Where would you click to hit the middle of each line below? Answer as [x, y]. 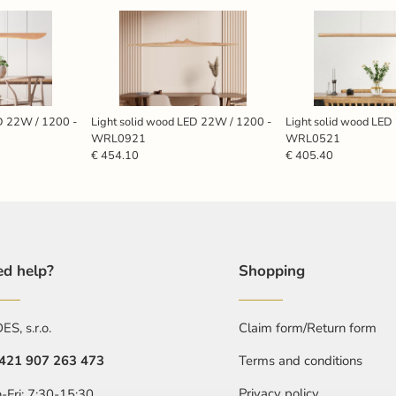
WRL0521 [312, 139]
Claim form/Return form [310, 328]
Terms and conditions [301, 361]
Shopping [272, 271]
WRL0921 [118, 139]
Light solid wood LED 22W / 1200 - [181, 122]
